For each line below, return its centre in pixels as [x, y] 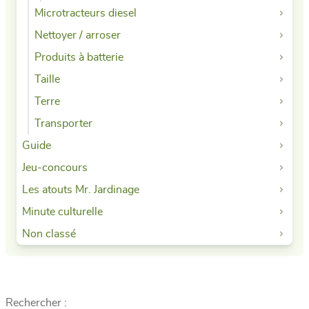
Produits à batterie [79, 57]
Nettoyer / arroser [78, 35]
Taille [47, 79]
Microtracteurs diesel [86, 13]
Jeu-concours [55, 167]
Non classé [49, 233]
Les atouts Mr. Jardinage [81, 189]
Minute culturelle [62, 211]
